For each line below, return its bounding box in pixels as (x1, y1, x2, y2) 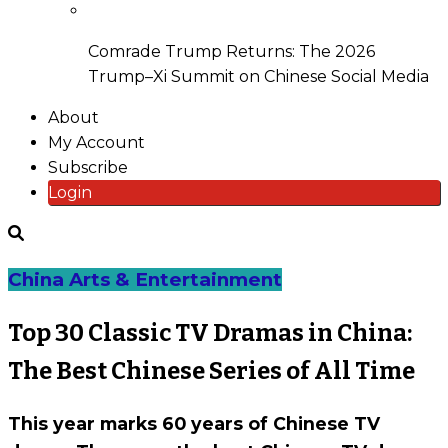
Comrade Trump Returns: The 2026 (88, 42, 375, 62)
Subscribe (48, 158, 128, 178)
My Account (48, 133, 145, 153)
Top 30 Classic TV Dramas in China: (8, 319, 412, 348)
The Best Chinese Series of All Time (8, 357, 415, 386)
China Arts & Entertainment (8, 268, 282, 292)
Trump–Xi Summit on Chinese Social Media (88, 67, 429, 87)
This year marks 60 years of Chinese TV (8, 412, 380, 434)
